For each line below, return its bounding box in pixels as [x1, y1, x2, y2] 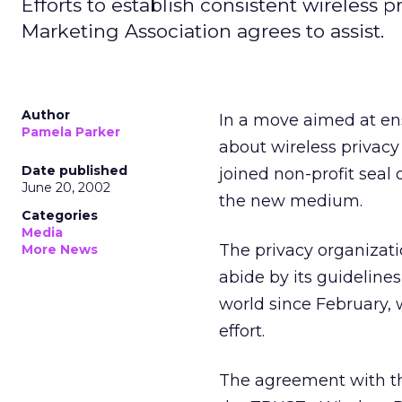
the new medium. [219, 191, 363, 211]
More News [22, 241, 98, 258]
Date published [22, 162, 127, 179]
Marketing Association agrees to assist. [22, 20, 384, 42]
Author [22, 107, 70, 123]
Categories [22, 207, 98, 223]
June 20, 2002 [22, 179, 110, 196]
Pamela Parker [22, 124, 120, 140]
